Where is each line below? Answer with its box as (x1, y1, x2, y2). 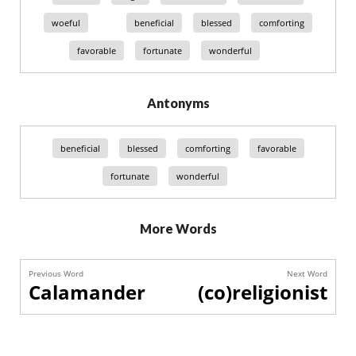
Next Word (287, 268, 327, 279)
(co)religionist (198, 279, 327, 305)
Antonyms (146, 95, 210, 110)
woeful (52, 17, 80, 29)
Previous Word (29, 268, 83, 279)
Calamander (29, 279, 145, 305)
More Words (139, 221, 217, 236)
